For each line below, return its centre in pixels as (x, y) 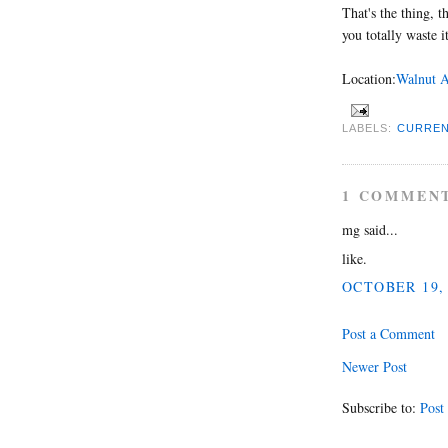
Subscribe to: (381, 408)
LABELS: (369, 128)
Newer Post (374, 367)
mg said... (370, 230)
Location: (369, 78)
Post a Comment (388, 334)
